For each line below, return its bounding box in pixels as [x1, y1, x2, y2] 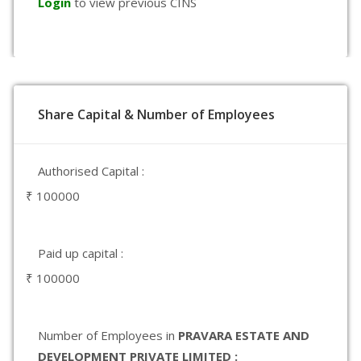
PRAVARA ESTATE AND [178, 327, 309, 343]
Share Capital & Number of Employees [38, 106, 275, 123]
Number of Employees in [38, 327, 178, 343]
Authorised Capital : [38, 163, 144, 179]
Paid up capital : [38, 245, 123, 261]
